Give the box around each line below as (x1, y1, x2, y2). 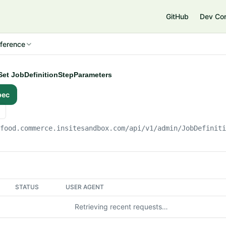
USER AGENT (66, 183, 104, 191)
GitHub (166, 12, 189, 21)
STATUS (15, 183, 39, 191)
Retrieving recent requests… (74, 202, 168, 211)
